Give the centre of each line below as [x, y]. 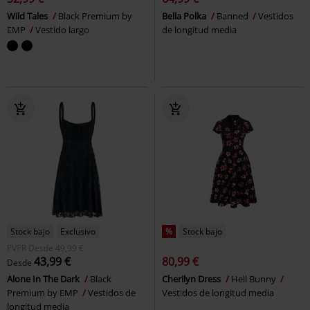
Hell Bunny [255, 279]
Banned [234, 16]
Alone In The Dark [44, 279]
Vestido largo [62, 30]
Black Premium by [95, 16]
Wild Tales [28, 16]
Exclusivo [78, 232]
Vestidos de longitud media [218, 293]
